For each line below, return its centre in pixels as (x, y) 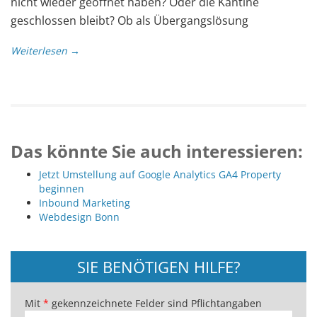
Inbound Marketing (85, 202)
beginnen (62, 188)
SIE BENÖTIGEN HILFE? (158, 266)
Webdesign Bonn (79, 217)
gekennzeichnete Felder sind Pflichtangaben (155, 303)
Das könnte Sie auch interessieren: (157, 151)
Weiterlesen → (45, 50)
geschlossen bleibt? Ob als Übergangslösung (129, 20)
